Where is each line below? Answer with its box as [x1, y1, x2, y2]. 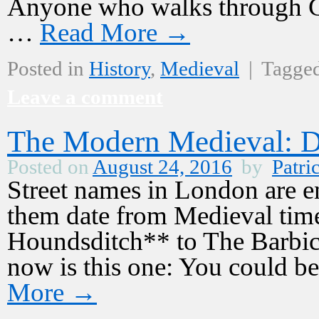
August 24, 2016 [93, 155, 232, 178]
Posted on [7, 155, 89, 178]
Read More [40, 18, 164, 47]
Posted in [7, 57, 84, 80]
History [89, 57, 150, 80]
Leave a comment [7, 85, 163, 108]
